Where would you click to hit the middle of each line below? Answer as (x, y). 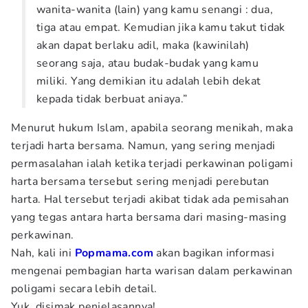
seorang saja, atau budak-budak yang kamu (147, 63)
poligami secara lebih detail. (84, 289)
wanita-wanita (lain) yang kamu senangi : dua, (155, 10)
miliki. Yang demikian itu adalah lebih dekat (149, 81)
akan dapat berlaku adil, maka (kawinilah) (143, 45)
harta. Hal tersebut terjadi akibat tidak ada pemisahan (150, 199)
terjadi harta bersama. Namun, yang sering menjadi (143, 146)
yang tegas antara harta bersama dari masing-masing (148, 217)
